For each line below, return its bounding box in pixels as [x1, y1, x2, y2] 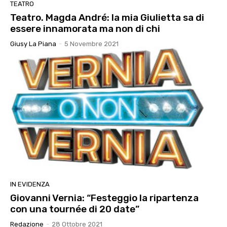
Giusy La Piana [10, 40, 56, 48]
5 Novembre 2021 [64, 40, 119, 48]
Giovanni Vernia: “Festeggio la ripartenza [10, 192, 199, 204]
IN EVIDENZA [10, 180, 50, 188]
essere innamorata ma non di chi [10, 22, 160, 34]
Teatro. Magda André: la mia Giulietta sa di [10, 11, 204, 23]
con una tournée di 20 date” [10, 203, 139, 215]
